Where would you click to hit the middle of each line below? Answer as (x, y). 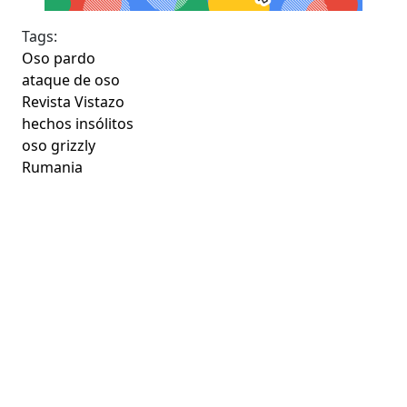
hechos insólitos (78, 123)
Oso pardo (59, 58)
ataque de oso (71, 79)
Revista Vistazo (74, 101)
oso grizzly (59, 145)
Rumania (53, 167)
